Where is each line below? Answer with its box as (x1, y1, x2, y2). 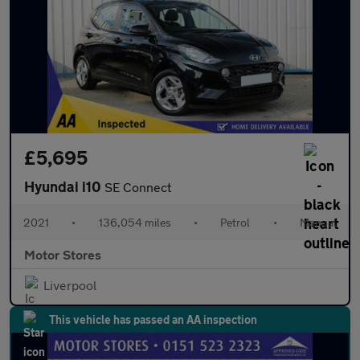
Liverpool (43, 276, 96, 292)
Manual (299, 215, 337, 229)
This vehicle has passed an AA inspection (49, 312, 257, 326)
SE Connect (104, 178, 171, 194)
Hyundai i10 (24, 177, 104, 195)
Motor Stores (24, 246, 101, 262)
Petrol (220, 215, 251, 229)
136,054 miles (98, 215, 171, 229)
